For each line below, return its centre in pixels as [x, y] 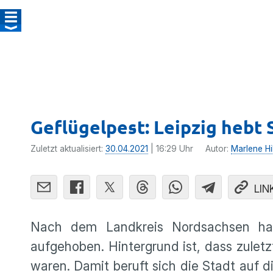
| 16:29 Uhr [171, 149]
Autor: [218, 149]
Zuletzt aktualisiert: [68, 149]
